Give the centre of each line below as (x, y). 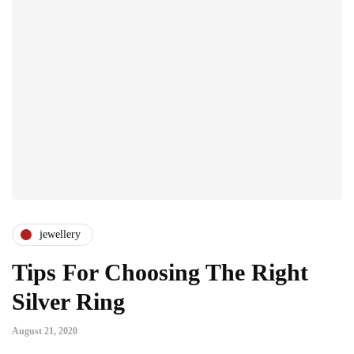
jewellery (60, 235)
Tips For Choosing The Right (160, 272)
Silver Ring (68, 301)
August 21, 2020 (45, 331)
